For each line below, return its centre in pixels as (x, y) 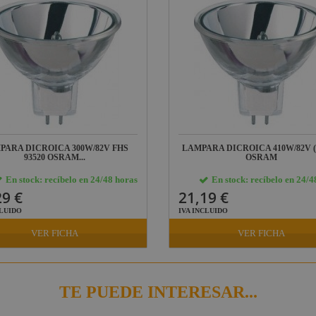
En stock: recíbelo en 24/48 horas (71, 180)
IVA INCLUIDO (203, 211)
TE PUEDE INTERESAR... (158, 292)
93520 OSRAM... (55, 157)
